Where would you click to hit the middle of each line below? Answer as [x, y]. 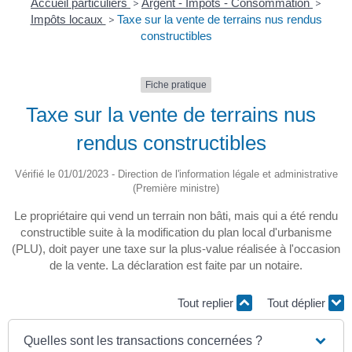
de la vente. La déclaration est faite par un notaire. [176, 266]
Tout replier [207, 302]
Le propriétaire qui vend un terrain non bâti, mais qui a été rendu [176, 216]
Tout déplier [298, 302]
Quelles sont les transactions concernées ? [143, 341]
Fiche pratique [176, 85]
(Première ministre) [176, 189]
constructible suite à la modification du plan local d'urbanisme [176, 233]
